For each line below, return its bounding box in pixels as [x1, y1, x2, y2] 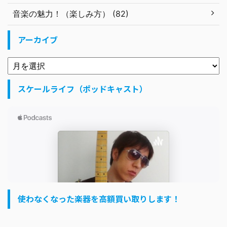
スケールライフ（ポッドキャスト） [18, 83, 147, 95]
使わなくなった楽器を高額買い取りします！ [18, 193, 180, 205]
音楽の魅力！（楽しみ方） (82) [13, 9, 129, 19]
